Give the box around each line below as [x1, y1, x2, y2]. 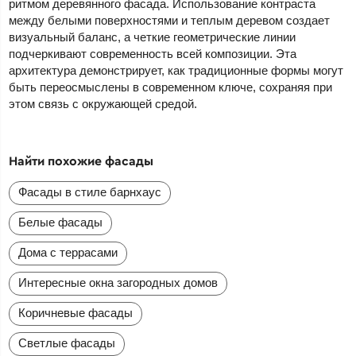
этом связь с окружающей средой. [9, 97, 198, 111]
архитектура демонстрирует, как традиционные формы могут [9, 64, 344, 78]
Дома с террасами [18, 246, 118, 260]
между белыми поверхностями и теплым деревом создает [9, 14, 331, 28]
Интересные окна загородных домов [18, 276, 219, 290]
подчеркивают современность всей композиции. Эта [9, 47, 297, 61]
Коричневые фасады [18, 306, 133, 320]
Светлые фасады [18, 336, 116, 350]
